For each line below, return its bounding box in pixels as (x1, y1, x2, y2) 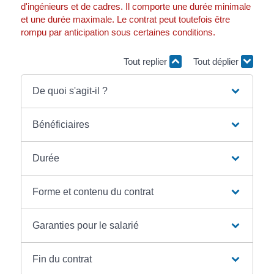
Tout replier (124, 56, 170, 67)
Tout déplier (193, 56, 242, 67)
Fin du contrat (32, 254, 92, 264)
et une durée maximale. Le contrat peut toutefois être (20, 14, 230, 24)
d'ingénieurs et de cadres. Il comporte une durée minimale (20, 1, 251, 12)
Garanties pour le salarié (32, 220, 139, 231)
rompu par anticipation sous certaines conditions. (20, 27, 215, 37)
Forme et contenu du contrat (32, 187, 154, 197)
